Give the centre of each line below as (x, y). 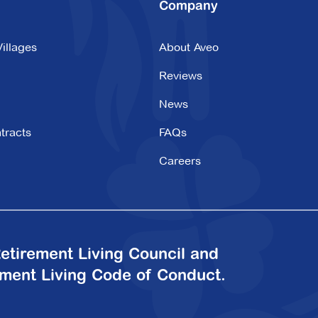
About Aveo (189, 47)
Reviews (181, 76)
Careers (180, 161)
